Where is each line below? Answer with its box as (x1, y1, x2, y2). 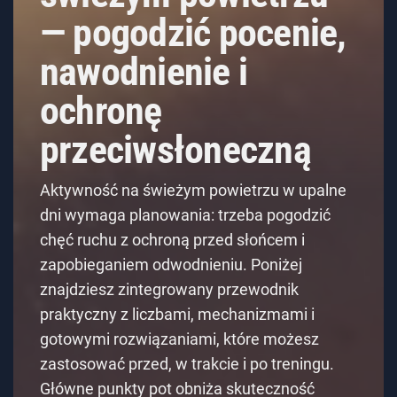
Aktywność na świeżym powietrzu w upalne (40, 181, 346, 200)
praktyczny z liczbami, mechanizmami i (40, 305, 315, 324)
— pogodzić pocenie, (40, 10, 346, 57)
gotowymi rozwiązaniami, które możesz (40, 330, 319, 349)
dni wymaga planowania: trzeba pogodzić (40, 206, 331, 225)
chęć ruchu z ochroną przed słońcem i (40, 230, 305, 250)
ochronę (40, 88, 162, 135)
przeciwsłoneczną (40, 127, 311, 174)
